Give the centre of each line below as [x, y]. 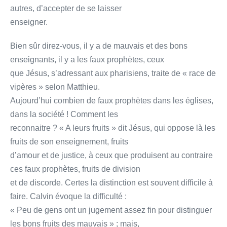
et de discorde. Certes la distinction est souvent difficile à [111, 182]
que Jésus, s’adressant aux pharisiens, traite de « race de [113, 73]
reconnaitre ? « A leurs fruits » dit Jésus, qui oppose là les [113, 128]
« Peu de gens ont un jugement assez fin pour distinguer [111, 210]
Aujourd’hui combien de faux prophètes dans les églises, [112, 100]
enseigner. [29, 22]
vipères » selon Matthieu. [55, 87]
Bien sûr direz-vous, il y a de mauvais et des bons [99, 46]
